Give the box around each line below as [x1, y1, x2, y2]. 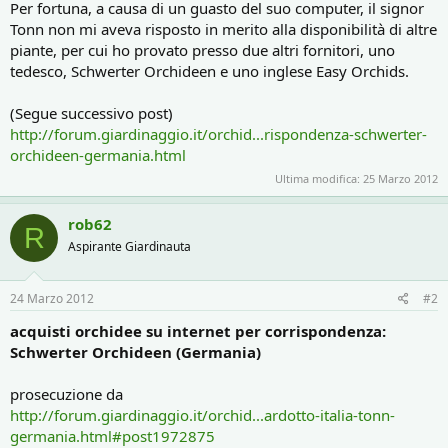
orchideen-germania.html [10, 144, 186, 165]
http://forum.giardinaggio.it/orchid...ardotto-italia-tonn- [10, 404, 395, 425]
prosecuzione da [10, 383, 123, 404]
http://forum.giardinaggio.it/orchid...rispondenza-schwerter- [10, 123, 427, 144]
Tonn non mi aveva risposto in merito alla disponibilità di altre [10, 18, 437, 39]
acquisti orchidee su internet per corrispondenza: [10, 320, 386, 341]
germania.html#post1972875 [10, 425, 215, 446]
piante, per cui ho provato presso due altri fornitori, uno [10, 39, 395, 60]
